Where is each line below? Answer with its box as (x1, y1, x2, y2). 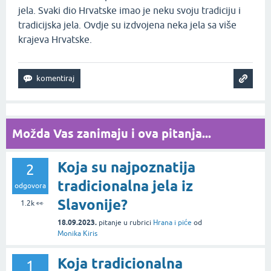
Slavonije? (57, 196, 128, 214)
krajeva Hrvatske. (18, 34, 94, 45)
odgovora (15, 181, 46, 191)
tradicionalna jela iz (57, 177, 193, 195)
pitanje (99, 218, 122, 227)
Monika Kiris (57, 229, 97, 238)
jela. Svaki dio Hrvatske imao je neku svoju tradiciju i (18, 5, 241, 16)
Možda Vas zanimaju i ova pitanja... (12, 126, 211, 142)
